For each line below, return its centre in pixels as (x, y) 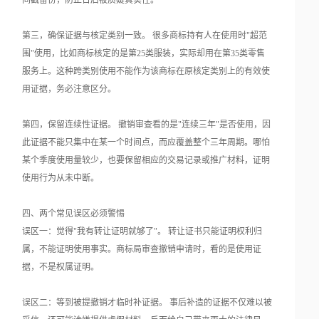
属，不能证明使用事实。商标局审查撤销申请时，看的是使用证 (142, 250)
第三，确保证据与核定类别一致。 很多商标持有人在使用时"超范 (145, 36)
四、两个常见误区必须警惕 (74, 214)
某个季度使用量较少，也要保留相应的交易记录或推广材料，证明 (146, 161)
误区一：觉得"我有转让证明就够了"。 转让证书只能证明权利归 (142, 232)
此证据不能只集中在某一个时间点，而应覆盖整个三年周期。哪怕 (146, 143)
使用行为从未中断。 (61, 178)
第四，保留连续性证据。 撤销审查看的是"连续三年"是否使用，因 (147, 125)
